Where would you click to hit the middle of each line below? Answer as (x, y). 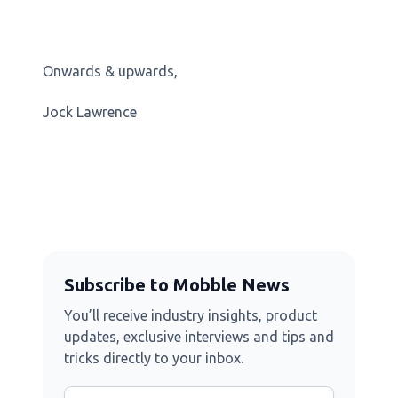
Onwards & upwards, (110, 71)
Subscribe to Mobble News (177, 285)
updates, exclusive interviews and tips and (199, 337)
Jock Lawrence (90, 112)
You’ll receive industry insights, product (191, 315)
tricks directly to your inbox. (154, 358)
